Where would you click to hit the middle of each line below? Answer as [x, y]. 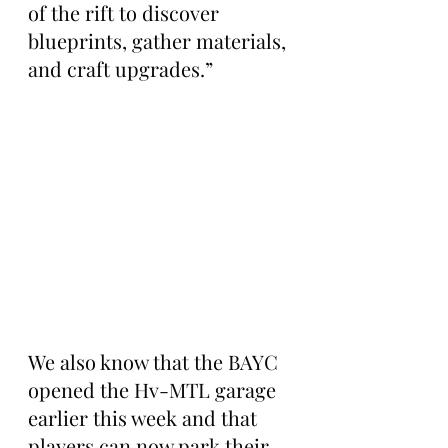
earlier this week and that [145, 418]
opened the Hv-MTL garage [154, 390]
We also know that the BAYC [155, 362]
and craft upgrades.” [120, 68]
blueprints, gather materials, [159, 40]
